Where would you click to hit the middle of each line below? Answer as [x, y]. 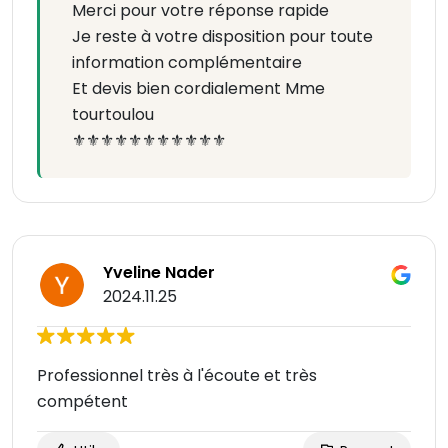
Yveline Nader [159, 273]
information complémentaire [187, 63]
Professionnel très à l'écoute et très [177, 376]
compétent [82, 402]
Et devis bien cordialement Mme [198, 89]
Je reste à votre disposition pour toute [222, 37]
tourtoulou [113, 115]
